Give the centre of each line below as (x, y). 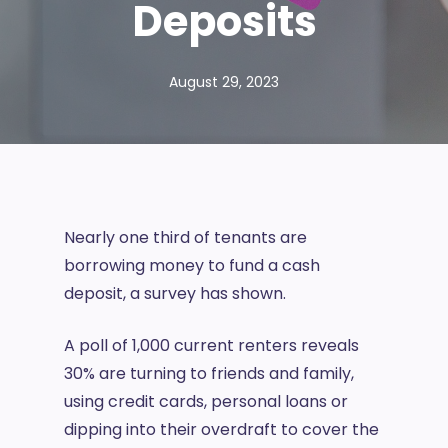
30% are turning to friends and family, (209, 373)
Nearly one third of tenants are (185, 237)
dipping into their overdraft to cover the (221, 429)
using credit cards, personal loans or (206, 401)
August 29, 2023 (224, 82)
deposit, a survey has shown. (177, 293)
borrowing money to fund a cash (192, 265)
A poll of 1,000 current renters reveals (211, 345)
